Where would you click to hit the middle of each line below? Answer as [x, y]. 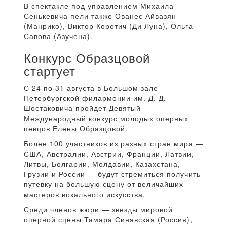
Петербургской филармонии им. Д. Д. [95, 98]
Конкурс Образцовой [87, 58]
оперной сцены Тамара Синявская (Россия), [108, 220]
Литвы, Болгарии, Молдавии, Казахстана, [102, 164]
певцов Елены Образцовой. [76, 128]
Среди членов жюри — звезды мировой [98, 210]
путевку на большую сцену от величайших [104, 184]
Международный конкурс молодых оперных [106, 118]
